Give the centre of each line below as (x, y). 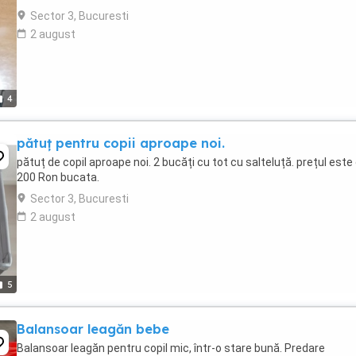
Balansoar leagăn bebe (93, 329)
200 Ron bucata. (58, 177)
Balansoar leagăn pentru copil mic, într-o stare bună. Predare (171, 348)
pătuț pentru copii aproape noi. (121, 143)
